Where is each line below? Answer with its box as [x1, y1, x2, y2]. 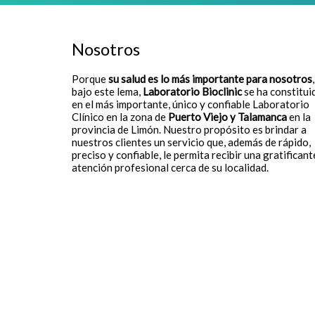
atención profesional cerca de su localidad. [72, 161, 269, 174]
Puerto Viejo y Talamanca [168, 110, 289, 123]
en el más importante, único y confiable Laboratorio [72, 98, 309, 110]
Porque [72, 72, 108, 85]
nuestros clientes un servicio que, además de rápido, [72, 136, 311, 148]
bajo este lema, [72, 85, 143, 98]
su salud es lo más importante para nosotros [108, 72, 312, 85]
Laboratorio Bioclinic [143, 85, 242, 98]
